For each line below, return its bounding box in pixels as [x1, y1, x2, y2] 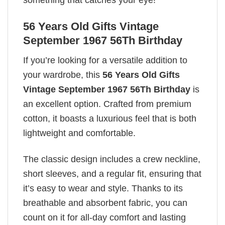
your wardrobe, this [23, 69, 102, 80]
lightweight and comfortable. [23, 128, 138, 138]
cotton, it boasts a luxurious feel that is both [23, 113, 196, 124]
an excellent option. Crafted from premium [23, 98, 191, 109]
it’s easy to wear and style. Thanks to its [23, 183, 183, 193]
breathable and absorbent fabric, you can [23, 197, 187, 208]
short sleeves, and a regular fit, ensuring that [23, 168, 201, 179]
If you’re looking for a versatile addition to [23, 55, 187, 65]
